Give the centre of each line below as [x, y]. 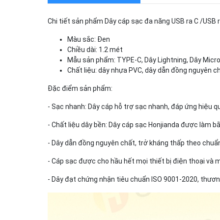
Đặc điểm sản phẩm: [80, 88]
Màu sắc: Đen [89, 39]
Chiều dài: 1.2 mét [95, 50]
